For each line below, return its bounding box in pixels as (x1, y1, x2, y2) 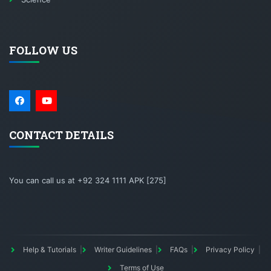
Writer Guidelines (94, 245, 152, 255)
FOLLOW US (9, 43, 77, 58)
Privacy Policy (205, 245, 255, 255)
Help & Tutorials (22, 245, 76, 255)
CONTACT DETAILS (9, 128, 114, 143)
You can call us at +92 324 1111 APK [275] (9, 175, 166, 186)
